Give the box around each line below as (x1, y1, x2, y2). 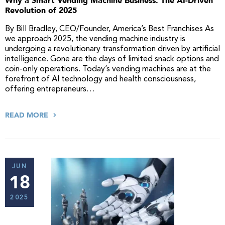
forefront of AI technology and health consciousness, (5, 75, 196, 83)
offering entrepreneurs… (5, 85, 95, 93)
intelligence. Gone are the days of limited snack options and (5, 55, 219, 63)
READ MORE (5, 110, 50, 120)
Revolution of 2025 (5, 5, 77, 16)
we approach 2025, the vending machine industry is (5, 35, 185, 43)
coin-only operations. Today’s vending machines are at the (5, 65, 211, 73)
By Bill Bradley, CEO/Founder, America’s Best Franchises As (5, 25, 214, 33)
